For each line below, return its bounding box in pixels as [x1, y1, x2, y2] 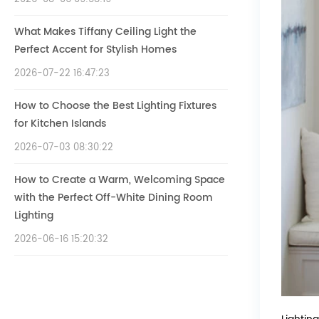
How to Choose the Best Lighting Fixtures [14, 97, 216, 114]
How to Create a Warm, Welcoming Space [14, 171, 225, 188]
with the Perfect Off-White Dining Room [14, 189, 213, 206]
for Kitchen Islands [14, 115, 106, 132]
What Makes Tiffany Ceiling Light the [14, 23, 197, 40]
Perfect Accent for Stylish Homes [14, 41, 177, 58]
